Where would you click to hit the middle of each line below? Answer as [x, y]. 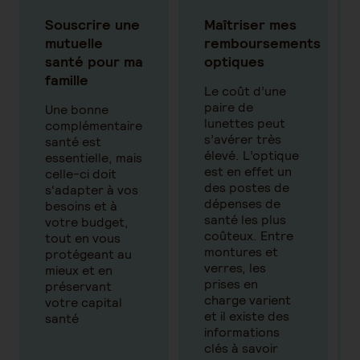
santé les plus [245, 220]
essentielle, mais [94, 158]
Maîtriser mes [250, 25]
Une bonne [77, 110]
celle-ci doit [81, 174]
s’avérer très [243, 139]
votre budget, [87, 222]
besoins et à [81, 206]
